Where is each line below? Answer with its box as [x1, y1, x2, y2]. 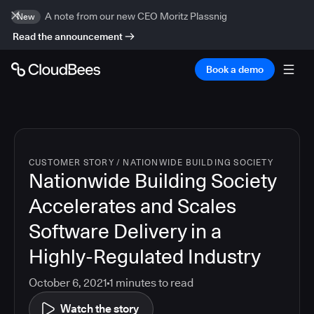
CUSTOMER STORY [29, 157, 114, 168]
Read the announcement [13, 31, 123, 42]
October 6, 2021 [29, 276, 107, 289]
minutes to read [114, 276, 193, 289]
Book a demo [206, 64, 264, 75]
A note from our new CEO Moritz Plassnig [45, 11, 227, 22]
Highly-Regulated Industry [29, 245, 261, 268]
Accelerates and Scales [29, 194, 236, 218]
